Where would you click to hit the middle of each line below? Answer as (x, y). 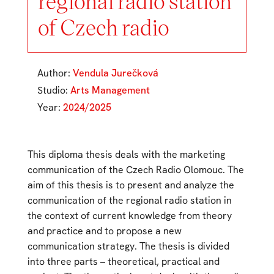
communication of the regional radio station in (129, 201)
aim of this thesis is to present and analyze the (131, 185)
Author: (55, 73)
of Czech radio (103, 27)
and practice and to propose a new (104, 231)
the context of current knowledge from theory (129, 216)
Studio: (54, 91)
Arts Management (110, 91)
